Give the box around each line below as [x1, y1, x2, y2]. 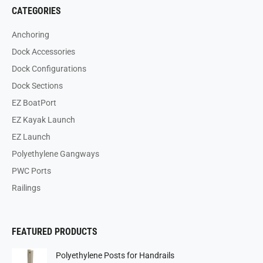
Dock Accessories [12, 46, 75, 56]
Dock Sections [12, 80, 63, 90]
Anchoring [12, 29, 49, 39]
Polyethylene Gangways [12, 149, 99, 159]
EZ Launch [12, 131, 50, 141]
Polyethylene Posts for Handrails [56, 250, 174, 260]
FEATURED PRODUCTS [12, 225, 97, 237]
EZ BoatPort [12, 97, 56, 107]
